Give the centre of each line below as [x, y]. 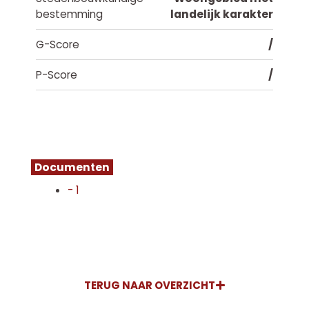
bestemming [69, 14]
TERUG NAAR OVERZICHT [149, 285]
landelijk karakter [222, 14]
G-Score [57, 45]
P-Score [56, 75]
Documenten [72, 167]
